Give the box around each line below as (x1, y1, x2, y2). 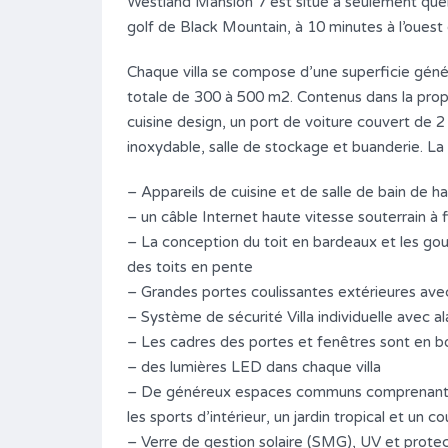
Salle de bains (167, 8, 246, 23)
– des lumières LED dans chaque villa (127, 358, 381, 376)
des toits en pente (127, 258, 253, 276)
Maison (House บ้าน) (167, 89, 338, 112)
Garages (327, 8, 376, 23)
